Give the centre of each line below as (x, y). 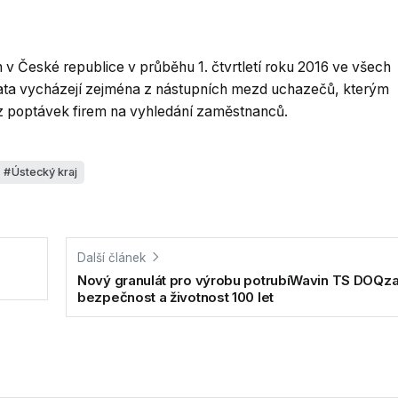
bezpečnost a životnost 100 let (175, 298)
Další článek (111, 257)
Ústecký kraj (44, 171)
